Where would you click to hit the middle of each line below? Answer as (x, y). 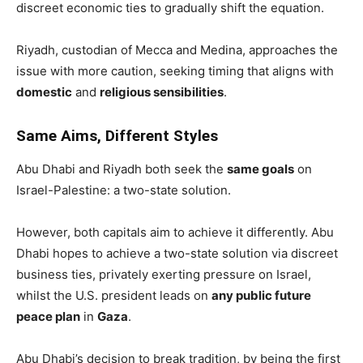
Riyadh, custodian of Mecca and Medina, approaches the (177, 49)
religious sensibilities (162, 92)
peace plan (48, 316)
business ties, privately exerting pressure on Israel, (164, 274)
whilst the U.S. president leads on (114, 295)
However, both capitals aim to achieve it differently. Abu (175, 232)
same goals (261, 169)
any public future (261, 295)
